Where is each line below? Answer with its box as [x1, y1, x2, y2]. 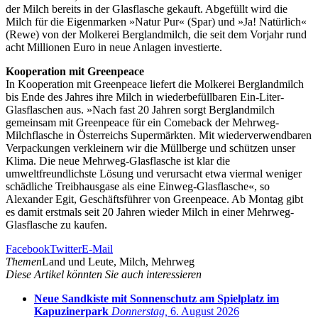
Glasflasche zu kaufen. [6, 218, 107, 231]
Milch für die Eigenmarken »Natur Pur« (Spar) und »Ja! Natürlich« [6, 15, 307, 28]
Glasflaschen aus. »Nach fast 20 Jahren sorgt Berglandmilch [6, 103, 275, 116]
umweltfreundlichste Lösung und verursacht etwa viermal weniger [6, 167, 302, 180]
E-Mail [82, 242, 113, 255]
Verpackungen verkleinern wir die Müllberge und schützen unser [6, 141, 295, 154]
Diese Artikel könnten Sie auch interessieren [6, 268, 202, 280]
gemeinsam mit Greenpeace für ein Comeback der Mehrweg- [6, 116, 279, 128]
